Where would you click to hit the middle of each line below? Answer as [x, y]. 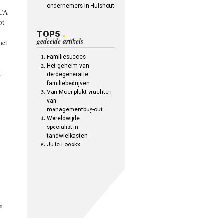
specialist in [63, 127]
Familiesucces [66, 57]
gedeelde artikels [60, 41]
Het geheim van [68, 66]
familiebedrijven [68, 83]
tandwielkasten [67, 136]
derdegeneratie [68, 74]
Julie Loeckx [64, 145]
